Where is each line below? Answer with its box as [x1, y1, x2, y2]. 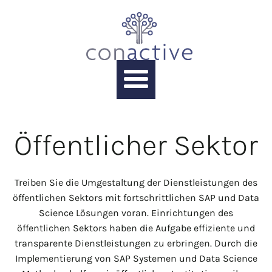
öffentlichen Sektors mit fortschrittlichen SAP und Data [13, 191, 259, 203]
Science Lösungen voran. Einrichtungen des [39, 206, 233, 219]
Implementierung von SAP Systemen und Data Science [15, 252, 257, 264]
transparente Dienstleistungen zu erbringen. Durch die [15, 237, 257, 249]
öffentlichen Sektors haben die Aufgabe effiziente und [17, 222, 255, 234]
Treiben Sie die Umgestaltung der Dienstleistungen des [15, 176, 257, 188]
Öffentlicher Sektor [14, 127, 258, 162]
